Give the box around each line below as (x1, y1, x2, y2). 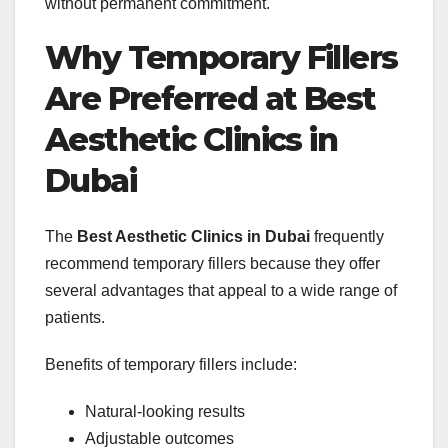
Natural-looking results (85, 403, 245, 421)
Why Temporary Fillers (45, 37, 398, 77)
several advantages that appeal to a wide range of (45, 282, 397, 300)
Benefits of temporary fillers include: (45, 356, 297, 374)
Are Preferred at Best (45, 78, 376, 118)
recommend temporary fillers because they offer (45, 255, 380, 273)
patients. (45, 309, 105, 327)
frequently (310, 228, 384, 246)
